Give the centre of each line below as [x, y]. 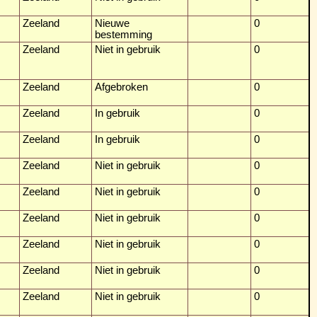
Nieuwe [112, 23]
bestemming [123, 34]
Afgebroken [121, 87]
